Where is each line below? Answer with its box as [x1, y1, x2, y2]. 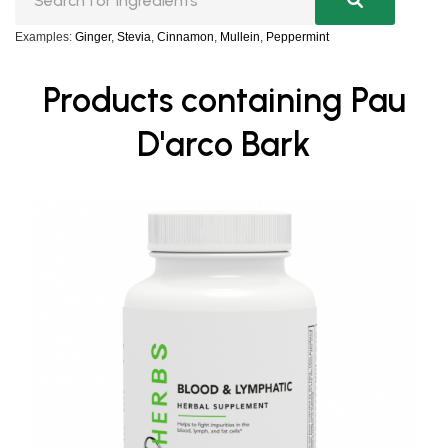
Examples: [15, 30, 72, 45]
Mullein [220, 30, 260, 45]
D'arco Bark [137, 124, 311, 166]
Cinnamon [157, 30, 214, 45]
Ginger [75, 30, 111, 45]
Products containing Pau [42, 80, 406, 122]
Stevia [117, 30, 151, 45]
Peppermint [266, 30, 329, 45]
